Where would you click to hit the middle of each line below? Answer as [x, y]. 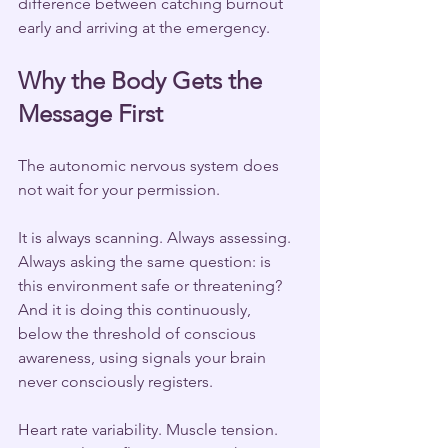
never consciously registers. [115, 381]
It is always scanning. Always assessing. [156, 237]
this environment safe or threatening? [152, 285]
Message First [90, 113]
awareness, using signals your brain [144, 357]
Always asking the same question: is [146, 261]
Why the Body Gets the [143, 80]
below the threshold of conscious [139, 333]
